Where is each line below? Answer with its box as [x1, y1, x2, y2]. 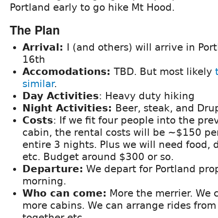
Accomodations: [22, 66, 114, 78]
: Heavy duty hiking [99, 90, 195, 102]
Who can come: [22, 187, 107, 200]
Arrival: [22, 41, 67, 54]
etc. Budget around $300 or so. [22, 151, 174, 163]
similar [22, 78, 54, 90]
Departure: [22, 163, 83, 175]
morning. [22, 175, 66, 187]
